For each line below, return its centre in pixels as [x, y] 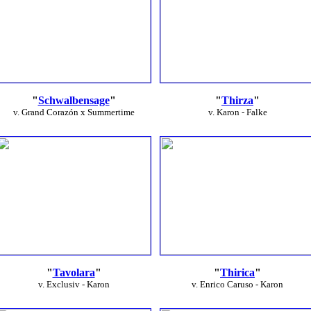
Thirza [237, 100]
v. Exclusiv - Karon [74, 284]
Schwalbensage [74, 100]
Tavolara [74, 272]
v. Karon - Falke [237, 112]
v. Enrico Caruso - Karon [237, 284]
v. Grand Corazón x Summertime [74, 112]
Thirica [237, 272]
